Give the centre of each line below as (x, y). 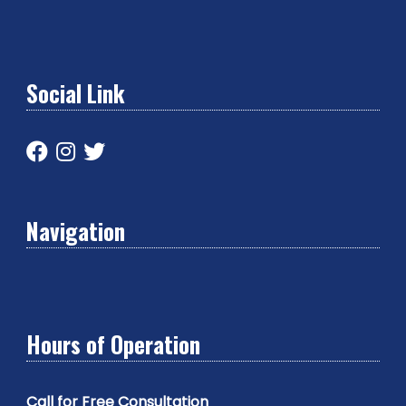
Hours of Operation (113, 343)
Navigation (75, 231)
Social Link (75, 92)
